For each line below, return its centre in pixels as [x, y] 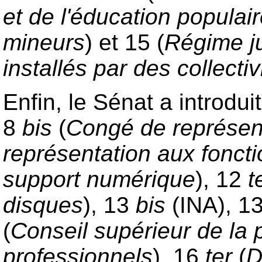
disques [43, 205]
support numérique [99, 179]
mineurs [44, 43]
